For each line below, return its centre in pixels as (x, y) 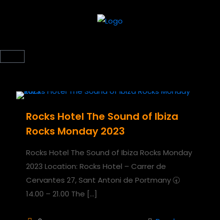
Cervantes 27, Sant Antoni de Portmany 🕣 (103, 180)
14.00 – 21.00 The (55, 193)
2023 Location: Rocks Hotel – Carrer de (96, 166)
